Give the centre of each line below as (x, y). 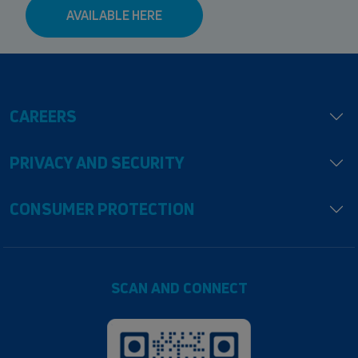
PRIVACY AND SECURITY (97, 163)
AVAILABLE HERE (114, 16)
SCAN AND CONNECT (179, 288)
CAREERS (43, 117)
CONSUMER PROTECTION (102, 209)
